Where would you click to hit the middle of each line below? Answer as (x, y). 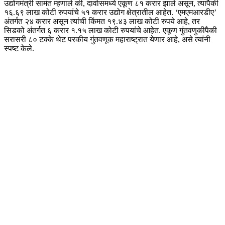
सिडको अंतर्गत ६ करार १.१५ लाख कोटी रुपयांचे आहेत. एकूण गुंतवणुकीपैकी (110, 30)
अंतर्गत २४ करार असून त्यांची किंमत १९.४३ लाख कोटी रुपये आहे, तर (102, 21)
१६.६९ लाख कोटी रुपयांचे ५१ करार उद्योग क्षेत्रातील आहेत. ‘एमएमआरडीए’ (110, 12)
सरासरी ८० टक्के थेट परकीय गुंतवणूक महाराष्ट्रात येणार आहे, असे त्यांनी (107, 39)
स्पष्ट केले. (19, 48)
